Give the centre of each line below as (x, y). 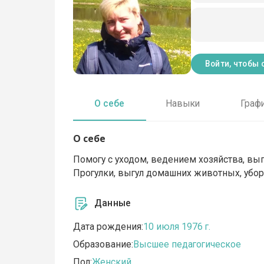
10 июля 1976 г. (177, 227)
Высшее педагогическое (187, 245)
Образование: (103, 245)
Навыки (182, 104)
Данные (113, 203)
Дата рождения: (108, 227)
